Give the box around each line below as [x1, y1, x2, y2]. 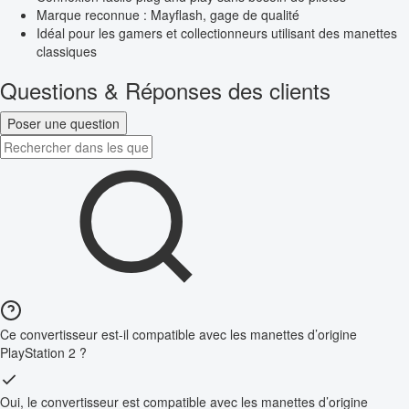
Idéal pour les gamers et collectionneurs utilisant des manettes [37, 24, 397, 43]
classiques [37, 42, 97, 61]
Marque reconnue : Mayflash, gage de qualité [37, 5, 299, 25]
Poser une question [7, 114, 120, 133]
